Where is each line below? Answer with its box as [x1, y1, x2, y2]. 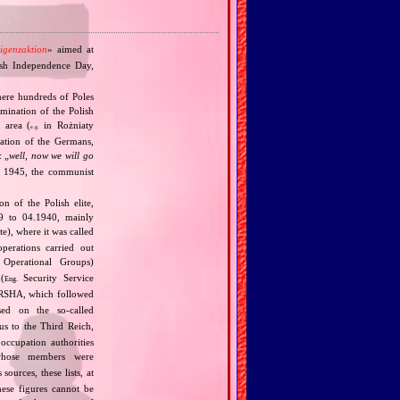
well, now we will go [9, 149, 94, 161]
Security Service [17, 271, 94, 283]
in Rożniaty [38, 119, 94, 130]
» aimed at [46, 43, 94, 54]
